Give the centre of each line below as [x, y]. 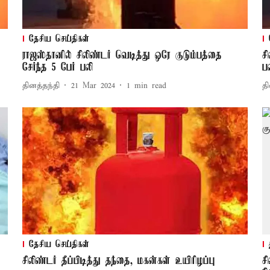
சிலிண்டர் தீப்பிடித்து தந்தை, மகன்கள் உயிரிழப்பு [118, 261]
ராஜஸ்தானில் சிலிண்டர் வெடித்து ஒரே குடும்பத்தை [122, 56]
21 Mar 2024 [93, 86]
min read [150, 86]
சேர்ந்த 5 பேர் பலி [57, 68]
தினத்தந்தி [41, 86]
